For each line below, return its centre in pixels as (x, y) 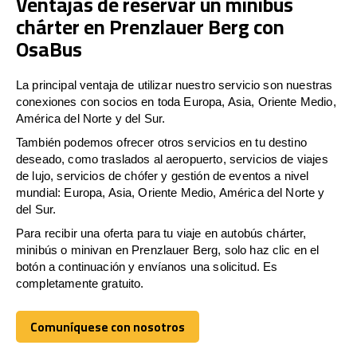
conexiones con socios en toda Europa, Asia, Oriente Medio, (176, 101)
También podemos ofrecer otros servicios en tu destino (161, 142)
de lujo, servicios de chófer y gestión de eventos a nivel (163, 175)
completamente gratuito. (80, 283)
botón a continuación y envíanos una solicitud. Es (147, 266)
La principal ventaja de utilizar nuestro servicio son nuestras (175, 84)
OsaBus (49, 49)
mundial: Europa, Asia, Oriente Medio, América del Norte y (171, 192)
